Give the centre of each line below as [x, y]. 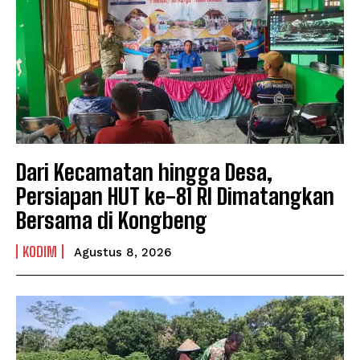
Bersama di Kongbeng [112, 220]
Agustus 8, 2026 [123, 252]
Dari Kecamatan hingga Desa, [144, 172]
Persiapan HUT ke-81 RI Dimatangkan [175, 196]
